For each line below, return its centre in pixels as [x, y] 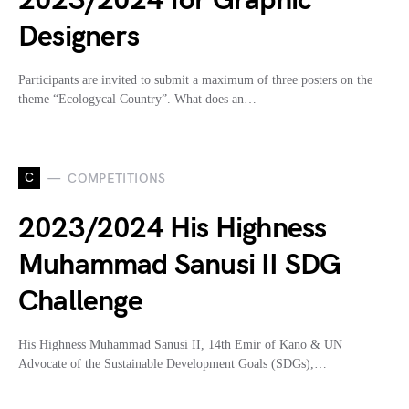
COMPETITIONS [117, 178]
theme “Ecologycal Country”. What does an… [137, 100]
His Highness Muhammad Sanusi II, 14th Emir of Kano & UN [180, 345]
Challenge [80, 302]
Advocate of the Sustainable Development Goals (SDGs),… [173, 364]
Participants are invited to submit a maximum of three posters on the [195, 80]
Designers [79, 37]
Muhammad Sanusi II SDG [180, 266]
